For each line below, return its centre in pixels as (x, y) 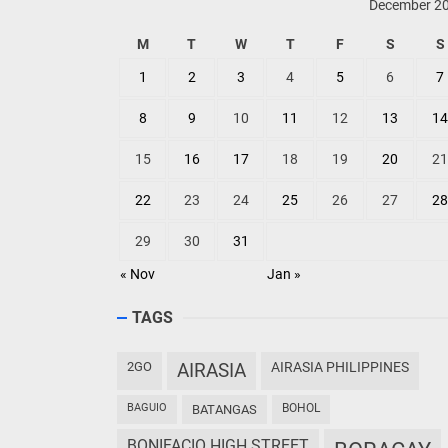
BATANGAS (228, 409)
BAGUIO (150, 407)
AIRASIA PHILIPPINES (344, 367)
